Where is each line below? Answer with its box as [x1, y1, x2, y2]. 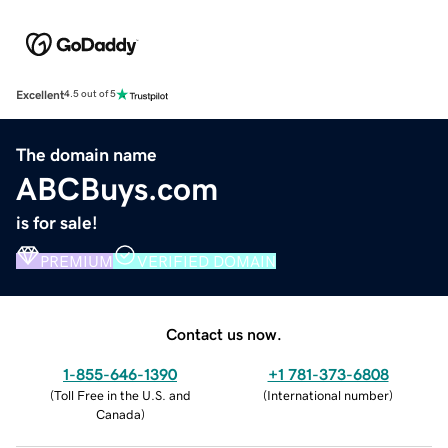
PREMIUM [40, 252, 113, 269]
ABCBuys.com [16, 172, 218, 205]
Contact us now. [166, 325, 282, 342]
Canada [95, 407, 141, 421]
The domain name [16, 145, 157, 164]
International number [267, 388, 389, 402]
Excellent [16, 88, 64, 101]
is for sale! [16, 213, 98, 232]
